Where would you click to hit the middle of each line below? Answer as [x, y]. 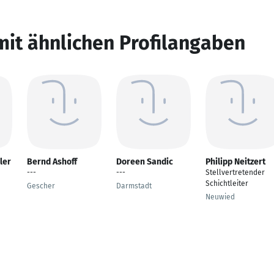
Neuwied [220, 197]
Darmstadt [134, 186]
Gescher [41, 186]
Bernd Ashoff [52, 162]
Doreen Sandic [145, 162]
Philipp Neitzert [235, 162]
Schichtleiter [227, 183]
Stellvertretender [235, 172]
